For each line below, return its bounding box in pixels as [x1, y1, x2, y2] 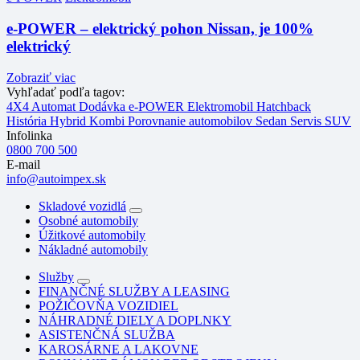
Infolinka [6, 128, 52, 142]
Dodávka [79, 99, 129, 113]
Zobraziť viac [6, 70, 76, 84]
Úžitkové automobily [39, 227, 145, 242]
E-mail [6, 157, 40, 171]
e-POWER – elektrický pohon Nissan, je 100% [6, 19, 313, 37]
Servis [290, 113, 325, 128]
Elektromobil [187, 99, 256, 113]
